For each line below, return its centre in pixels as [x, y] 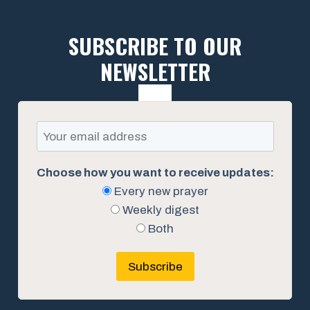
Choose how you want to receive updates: [155, 173]
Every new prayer [159, 192]
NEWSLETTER [155, 71]
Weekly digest [159, 210]
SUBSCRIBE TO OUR [155, 45]
